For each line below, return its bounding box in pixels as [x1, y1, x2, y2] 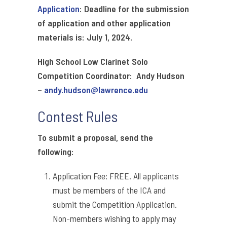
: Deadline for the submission [80, 3, 189, 15]
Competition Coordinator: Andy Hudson [37, 70, 184, 82]
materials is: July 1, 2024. [37, 31, 132, 43]
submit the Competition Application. [53, 199, 177, 210]
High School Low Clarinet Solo [37, 56, 148, 67]
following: [37, 146, 74, 158]
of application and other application [37, 17, 171, 29]
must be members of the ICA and [53, 184, 166, 196]
